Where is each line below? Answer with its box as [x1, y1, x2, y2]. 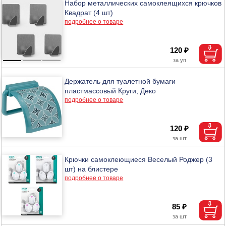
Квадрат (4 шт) [65, 8, 114, 17]
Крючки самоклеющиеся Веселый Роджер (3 [65, 155, 213, 163]
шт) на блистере [65, 164, 119, 173]
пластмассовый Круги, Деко [65, 86, 156, 95]
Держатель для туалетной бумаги [65, 77, 176, 85]
